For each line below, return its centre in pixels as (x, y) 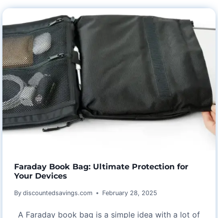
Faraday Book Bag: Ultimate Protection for (101, 167)
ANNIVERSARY (78, 53)
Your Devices (41, 176)
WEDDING (70, 40)
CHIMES (67, 77)
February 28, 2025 (130, 193)
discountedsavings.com (58, 193)
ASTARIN (68, 28)
